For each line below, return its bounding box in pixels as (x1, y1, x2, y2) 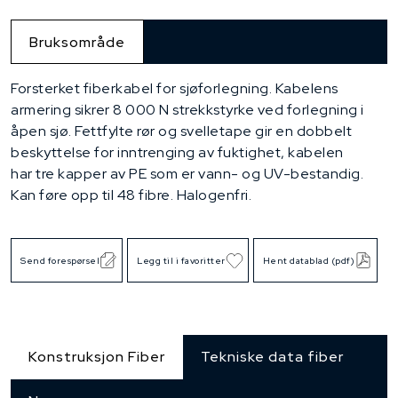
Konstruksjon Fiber (28, 346, 165, 366)
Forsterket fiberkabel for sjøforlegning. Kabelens (11, 79, 338, 99)
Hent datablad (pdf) (262, 254, 354, 267)
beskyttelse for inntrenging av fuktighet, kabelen (11, 143, 344, 163)
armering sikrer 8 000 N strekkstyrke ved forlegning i (11, 100, 364, 120)
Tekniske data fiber (201, 346, 344, 366)
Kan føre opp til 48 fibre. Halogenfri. (11, 186, 251, 205)
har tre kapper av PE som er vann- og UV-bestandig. (11, 164, 363, 184)
